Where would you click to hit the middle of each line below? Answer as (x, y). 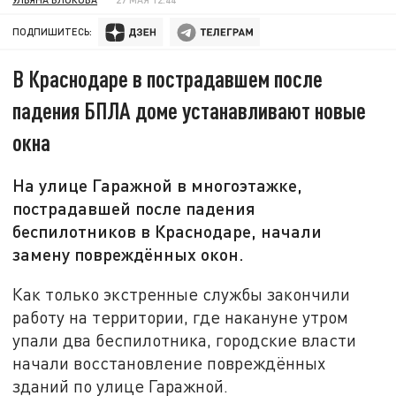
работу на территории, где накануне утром (181, 316)
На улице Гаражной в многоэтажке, (158, 185)
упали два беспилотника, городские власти (185, 339)
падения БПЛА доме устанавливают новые (190, 110)
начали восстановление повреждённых (169, 362)
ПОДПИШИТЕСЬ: (53, 32)
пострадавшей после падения (134, 208)
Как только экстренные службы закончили (182, 293)
